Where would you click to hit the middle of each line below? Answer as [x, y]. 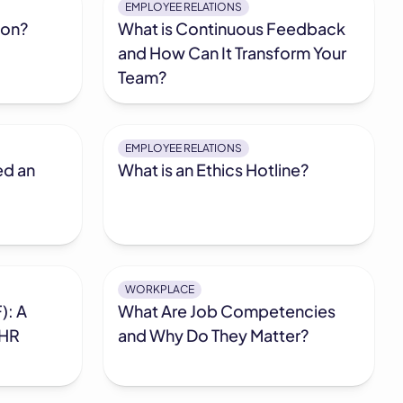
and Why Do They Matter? [214, 336]
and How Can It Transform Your [233, 53]
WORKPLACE [160, 290]
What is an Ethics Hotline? [214, 170]
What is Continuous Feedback [232, 29]
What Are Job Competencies [227, 311]
